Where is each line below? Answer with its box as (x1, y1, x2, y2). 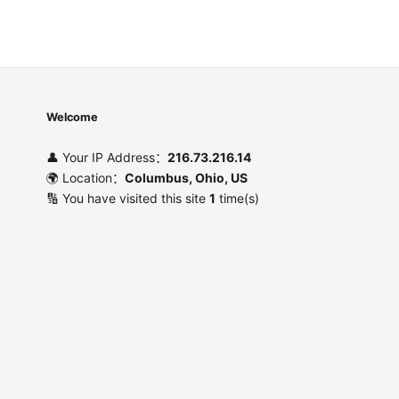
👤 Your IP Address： (46, 149, 167, 165)
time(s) (216, 190, 259, 206)
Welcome (46, 110, 99, 124)
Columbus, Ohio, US (125, 169, 248, 185)
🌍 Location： (46, 169, 125, 185)
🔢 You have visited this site (46, 190, 209, 206)
